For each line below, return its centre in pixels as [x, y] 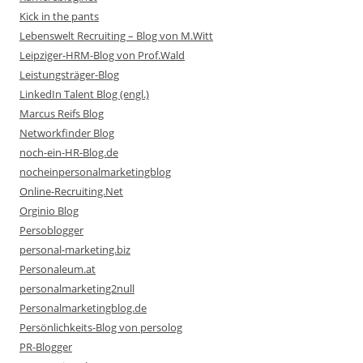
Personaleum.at [58, 269]
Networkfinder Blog [67, 133]
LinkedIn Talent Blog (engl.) [84, 94]
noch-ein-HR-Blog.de [69, 152]
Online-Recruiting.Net [71, 191]
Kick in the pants [59, 16]
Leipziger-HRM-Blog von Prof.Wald [102, 55]
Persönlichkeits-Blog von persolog [101, 327]
